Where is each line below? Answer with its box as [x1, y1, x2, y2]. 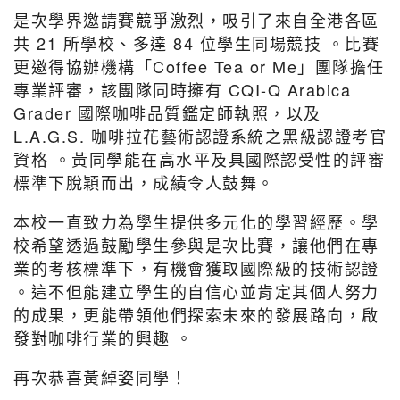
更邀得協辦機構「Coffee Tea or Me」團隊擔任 [13, 54, 385, 78]
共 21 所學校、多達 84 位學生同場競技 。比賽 [13, 31, 379, 54]
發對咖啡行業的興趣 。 [13, 326, 194, 349]
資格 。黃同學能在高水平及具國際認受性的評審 [13, 147, 385, 171]
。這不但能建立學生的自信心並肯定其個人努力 [13, 279, 379, 303]
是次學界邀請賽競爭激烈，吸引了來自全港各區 [13, 8, 379, 31]
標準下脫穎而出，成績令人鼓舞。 [13, 171, 275, 194]
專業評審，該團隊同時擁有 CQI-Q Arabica [13, 78, 351, 101]
